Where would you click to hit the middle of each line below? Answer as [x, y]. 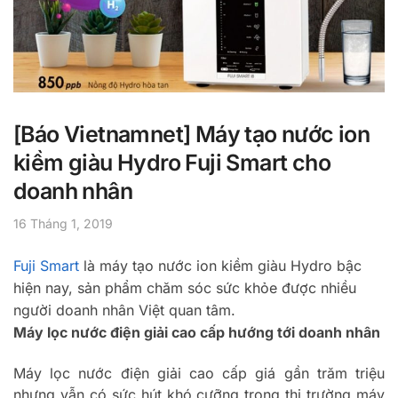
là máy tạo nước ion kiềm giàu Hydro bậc [220, 265]
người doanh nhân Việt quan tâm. [124, 310]
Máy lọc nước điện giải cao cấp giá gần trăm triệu [199, 374]
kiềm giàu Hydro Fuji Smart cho [172, 163]
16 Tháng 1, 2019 [63, 224]
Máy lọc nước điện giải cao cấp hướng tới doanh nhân [197, 332]
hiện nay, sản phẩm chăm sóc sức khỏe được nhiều [185, 287]
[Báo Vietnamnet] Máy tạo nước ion [192, 135]
